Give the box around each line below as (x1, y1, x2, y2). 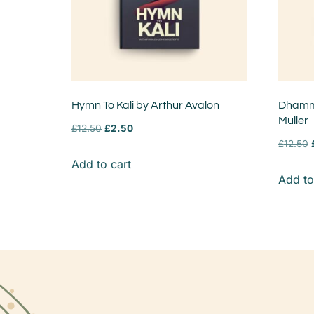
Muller (278, 115, 308, 127)
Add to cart (71, 157, 131, 172)
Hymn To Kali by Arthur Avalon (71, 100, 219, 111)
